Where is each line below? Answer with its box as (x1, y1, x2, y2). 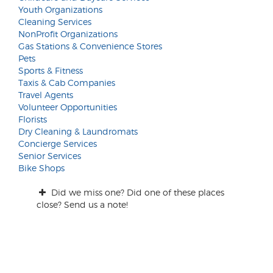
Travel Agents (18, 90, 73, 100)
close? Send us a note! (37, 199, 128, 210)
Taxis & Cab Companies (18, 77, 115, 88)
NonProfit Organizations (18, 29, 118, 39)
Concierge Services (18, 138, 97, 149)
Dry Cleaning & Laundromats (18, 126, 138, 136)
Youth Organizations (18, 4, 102, 15)
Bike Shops (18, 163, 65, 173)
